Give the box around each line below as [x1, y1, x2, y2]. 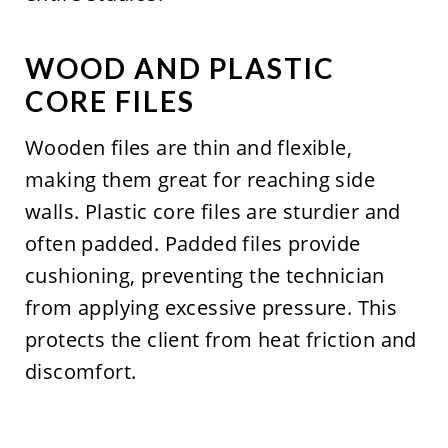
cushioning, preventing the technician [24, 261, 385, 289]
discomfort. [24, 357, 137, 385]
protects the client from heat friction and [24, 325, 417, 353]
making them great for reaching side [24, 165, 375, 193]
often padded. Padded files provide [24, 229, 361, 257]
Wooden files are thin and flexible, [24, 133, 352, 161]
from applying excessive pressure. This [24, 293, 398, 321]
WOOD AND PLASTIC [24, 50, 335, 85]
